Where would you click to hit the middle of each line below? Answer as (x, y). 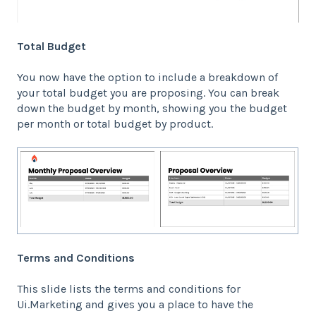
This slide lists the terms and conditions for (129, 289)
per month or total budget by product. (115, 124)
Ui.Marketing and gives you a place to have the (135, 305)
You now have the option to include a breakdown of (147, 78)
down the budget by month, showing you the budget (152, 109)
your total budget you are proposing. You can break (148, 93)
